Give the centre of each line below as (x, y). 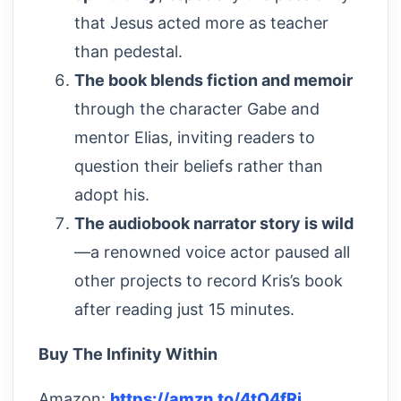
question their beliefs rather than (199, 166)
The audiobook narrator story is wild (214, 223)
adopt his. (112, 194)
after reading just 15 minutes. (184, 309)
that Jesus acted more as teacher (201, 22)
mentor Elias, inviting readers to (195, 137)
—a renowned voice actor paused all (212, 252)
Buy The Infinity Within (128, 354)
